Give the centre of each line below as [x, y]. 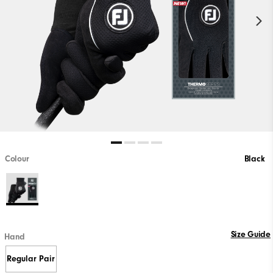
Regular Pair [31, 259]
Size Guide [250, 234]
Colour [17, 159]
